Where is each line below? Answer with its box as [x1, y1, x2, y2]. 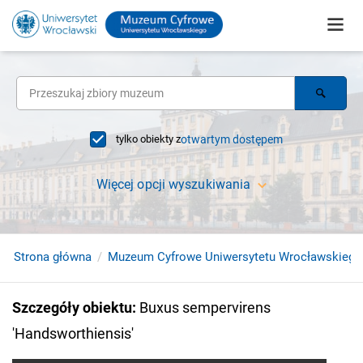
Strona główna [14, 250, 92, 264]
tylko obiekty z [116, 133, 181, 145]
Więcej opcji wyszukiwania [96, 177, 251, 192]
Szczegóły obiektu [12, 299, 132, 316]
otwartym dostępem [181, 133, 283, 146]
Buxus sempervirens [139, 299, 271, 316]
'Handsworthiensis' [12, 325, 134, 342]
